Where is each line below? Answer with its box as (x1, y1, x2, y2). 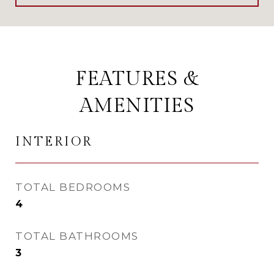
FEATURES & (75, 67, 199, 91)
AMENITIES (80, 94, 194, 117)
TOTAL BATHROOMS (15, 230, 139, 242)
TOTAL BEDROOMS (15, 181, 130, 193)
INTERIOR (15, 134, 92, 149)
